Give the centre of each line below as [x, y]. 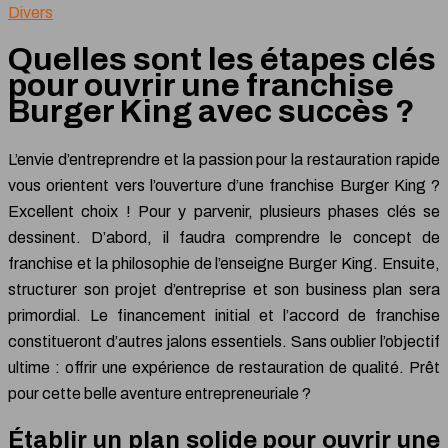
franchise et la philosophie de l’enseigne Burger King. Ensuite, [224, 263]
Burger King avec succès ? [211, 112]
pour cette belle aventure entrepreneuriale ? [159, 393]
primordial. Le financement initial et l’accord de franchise [224, 315]
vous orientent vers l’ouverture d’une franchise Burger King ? [224, 185]
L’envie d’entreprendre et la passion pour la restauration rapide [224, 159]
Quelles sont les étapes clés [222, 60]
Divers [30, 12]
